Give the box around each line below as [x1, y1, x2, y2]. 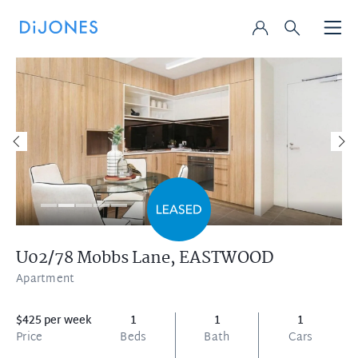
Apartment [16, 269, 75, 289]
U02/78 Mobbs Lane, [16, 245, 179, 272]
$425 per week [16, 311, 92, 331]
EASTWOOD [179, 245, 274, 272]
